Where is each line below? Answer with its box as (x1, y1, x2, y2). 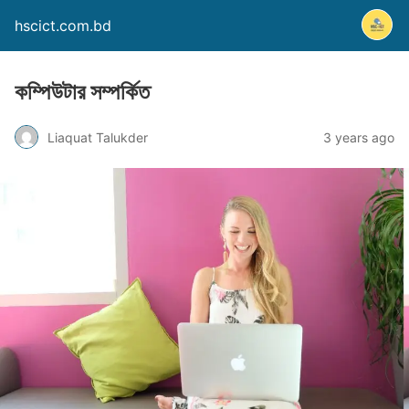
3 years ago (323, 129, 394, 145)
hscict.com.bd (15, 16, 111, 35)
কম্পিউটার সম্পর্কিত (15, 79, 150, 105)
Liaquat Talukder (47, 129, 148, 145)
